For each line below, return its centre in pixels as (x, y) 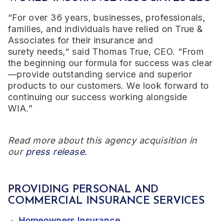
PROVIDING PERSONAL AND (83, 189)
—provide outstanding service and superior (100, 74)
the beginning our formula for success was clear (110, 63)
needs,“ (53, 51)
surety (22, 51)
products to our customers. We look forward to (109, 85)
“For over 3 (32, 17)
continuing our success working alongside (98, 97)
